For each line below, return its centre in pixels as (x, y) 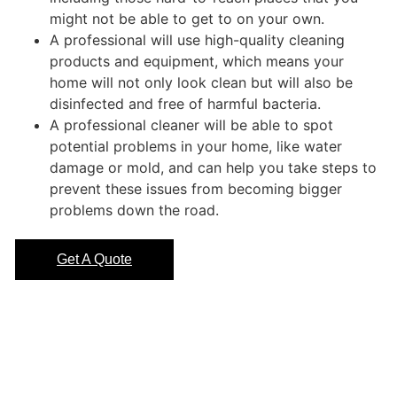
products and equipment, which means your (197, 61)
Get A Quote (94, 259)
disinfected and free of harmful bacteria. (185, 103)
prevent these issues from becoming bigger (196, 188)
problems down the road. (134, 210)
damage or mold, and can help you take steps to (213, 167)
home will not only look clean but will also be (201, 82)
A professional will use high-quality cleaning (197, 39)
